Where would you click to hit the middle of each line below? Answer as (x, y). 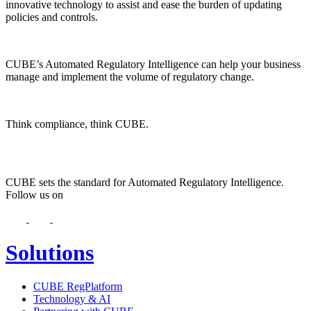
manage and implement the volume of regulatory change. (130, 77)
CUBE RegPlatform (78, 286)
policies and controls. (52, 17)
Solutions (50, 252)
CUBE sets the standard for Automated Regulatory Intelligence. (145, 183)
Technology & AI (72, 299)
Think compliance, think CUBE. (78, 124)
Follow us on (34, 195)
